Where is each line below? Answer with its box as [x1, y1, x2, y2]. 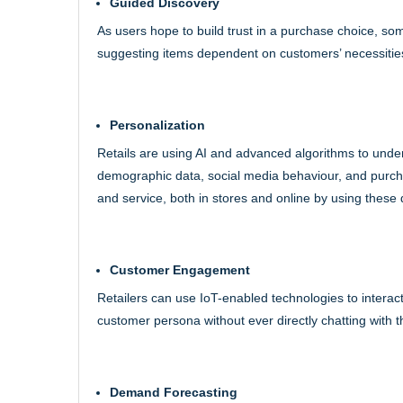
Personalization [110, 117, 205, 132]
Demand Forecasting [110, 384, 237, 399]
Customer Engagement [110, 262, 250, 277]
